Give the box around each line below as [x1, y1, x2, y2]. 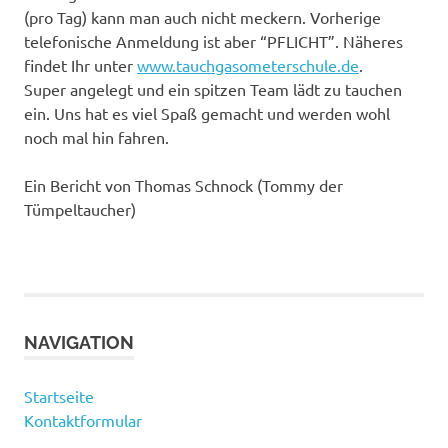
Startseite [24, 386, 94, 407]
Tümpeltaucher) [24, 199, 136, 220]
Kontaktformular [24, 410, 142, 431]
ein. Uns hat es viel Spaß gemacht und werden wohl [24, 103, 390, 124]
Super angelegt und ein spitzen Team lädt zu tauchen [24, 79, 402, 100]
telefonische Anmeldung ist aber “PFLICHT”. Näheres [24, 31, 403, 52]
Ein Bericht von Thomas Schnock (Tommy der [24, 175, 343, 196]
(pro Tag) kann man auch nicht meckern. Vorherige [24, 7, 381, 28]
